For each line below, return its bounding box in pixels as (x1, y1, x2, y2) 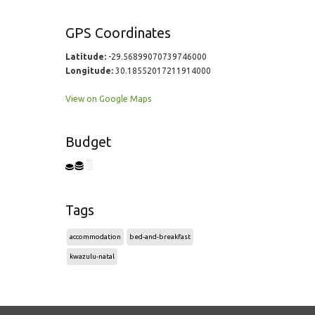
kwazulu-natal (69, 252, 115, 260)
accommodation (69, 233, 121, 240)
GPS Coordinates (65, 25, 171, 41)
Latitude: (65, 52, 106, 61)
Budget (65, 134, 111, 150)
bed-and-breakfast (129, 233, 191, 240)
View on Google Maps (65, 94, 151, 103)
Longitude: (65, 66, 113, 75)
